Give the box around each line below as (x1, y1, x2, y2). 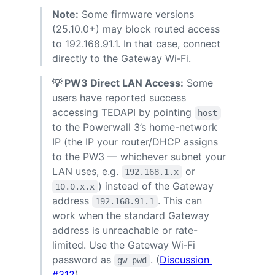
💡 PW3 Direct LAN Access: (52, 76, 184, 89)
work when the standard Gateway (52, 209, 209, 222)
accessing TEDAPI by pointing (52, 106, 195, 118)
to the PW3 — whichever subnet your (52, 150, 226, 163)
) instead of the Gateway (98, 179, 217, 192)
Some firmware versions (79, 7, 194, 20)
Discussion (159, 253, 212, 266)
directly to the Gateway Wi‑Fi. (52, 52, 191, 64)
